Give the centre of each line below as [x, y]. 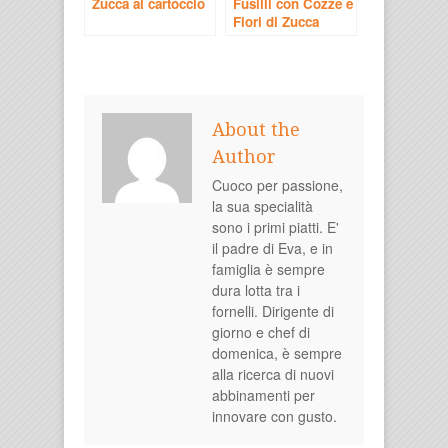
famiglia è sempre [268, 268]
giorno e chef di [261, 331]
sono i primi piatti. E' [275, 226]
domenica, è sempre [277, 352]
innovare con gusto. [274, 415]
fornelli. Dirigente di [273, 310]
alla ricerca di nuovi [273, 373]
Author [244, 156]
